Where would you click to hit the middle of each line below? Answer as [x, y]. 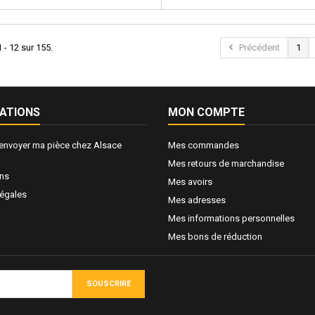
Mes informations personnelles [231, 218]
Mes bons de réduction [215, 236]
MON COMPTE [206, 112]
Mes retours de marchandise [226, 163]
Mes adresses [197, 200]
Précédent [259, 47]
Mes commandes [204, 145]
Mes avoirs [190, 181]
